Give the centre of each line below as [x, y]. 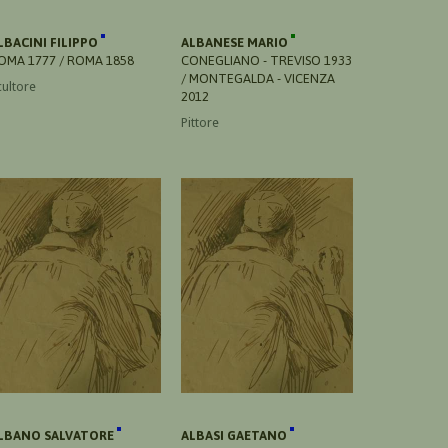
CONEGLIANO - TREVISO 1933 [266, 60]
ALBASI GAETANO [235, 435]
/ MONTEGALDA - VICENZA [258, 78]
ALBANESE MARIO [236, 42]
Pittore [200, 122]
